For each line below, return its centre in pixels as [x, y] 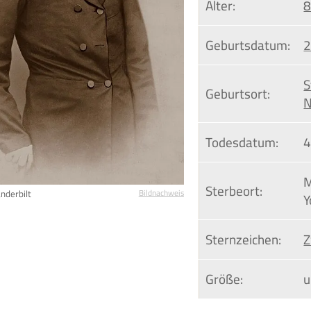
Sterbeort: [234, 191]
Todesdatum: [242, 143]
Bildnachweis [161, 193]
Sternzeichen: [244, 240]
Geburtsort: [238, 94]
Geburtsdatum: [248, 45]
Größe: [225, 279]
